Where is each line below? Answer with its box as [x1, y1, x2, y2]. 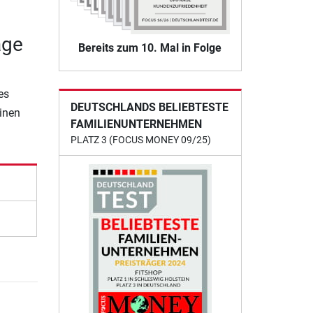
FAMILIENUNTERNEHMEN [70, 117, 202, 131]
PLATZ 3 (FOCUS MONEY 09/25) [70, 134, 211, 146]
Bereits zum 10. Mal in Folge [78, 41, 222, 55]
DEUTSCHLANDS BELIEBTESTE [70, 101, 228, 115]
